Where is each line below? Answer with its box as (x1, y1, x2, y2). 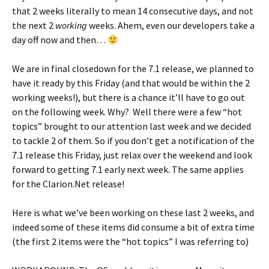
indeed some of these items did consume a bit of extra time (12, 221, 255, 233)
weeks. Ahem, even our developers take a (87, 19, 255, 31)
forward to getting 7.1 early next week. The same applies (12, 163, 244, 175)
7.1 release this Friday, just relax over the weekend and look (12, 149, 252, 161)
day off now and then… (12, 34, 107, 46)
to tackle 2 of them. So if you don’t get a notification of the (12, 134, 255, 147)
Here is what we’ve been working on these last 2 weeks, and (12, 207, 254, 219)
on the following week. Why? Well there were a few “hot (12, 106, 242, 118)
